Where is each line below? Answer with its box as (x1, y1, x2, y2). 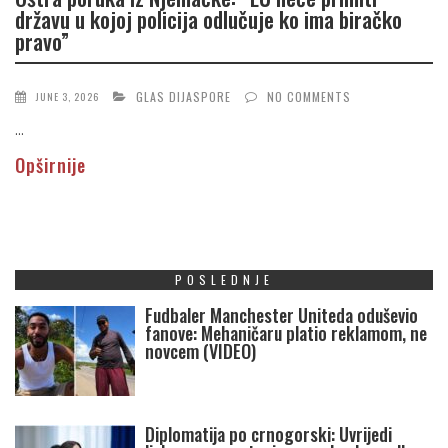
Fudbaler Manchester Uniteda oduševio (145, 302, 418, 329)
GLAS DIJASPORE (136, 88, 231, 106)
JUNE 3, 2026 (36, 89, 99, 105)
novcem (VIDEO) (145, 338, 256, 365)
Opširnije (15, 152, 86, 179)
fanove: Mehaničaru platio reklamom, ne (145, 320, 427, 347)
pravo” (15, 24, 69, 57)
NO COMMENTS (267, 88, 351, 106)
